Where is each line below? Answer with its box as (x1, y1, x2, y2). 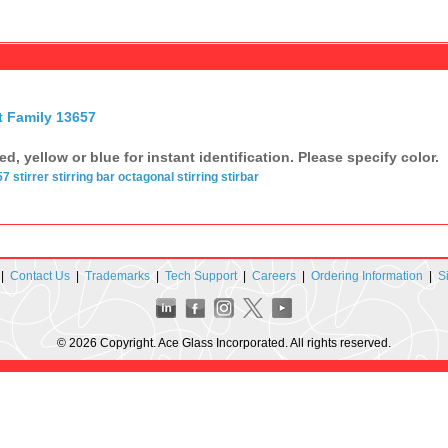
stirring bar (51, 169, 115, 184)
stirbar (220, 169, 259, 184)
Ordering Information (310, 268, 423, 283)
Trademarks (84, 268, 150, 283)
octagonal (117, 169, 174, 184)
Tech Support (164, 268, 237, 283)
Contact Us (9, 268, 70, 283)
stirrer (12, 169, 49, 184)
